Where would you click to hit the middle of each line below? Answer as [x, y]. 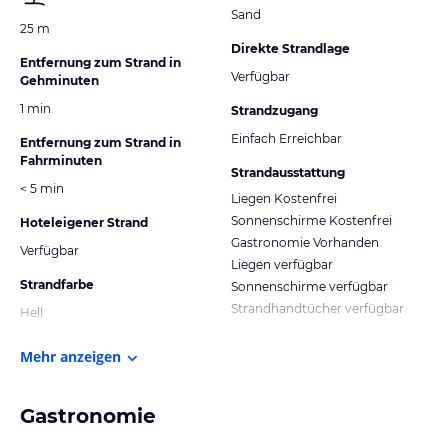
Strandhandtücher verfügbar [317, 308]
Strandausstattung [288, 172]
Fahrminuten [61, 160]
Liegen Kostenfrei [284, 198]
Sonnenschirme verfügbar [309, 286]
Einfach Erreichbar [286, 138]
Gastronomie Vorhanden [305, 242]
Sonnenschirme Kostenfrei [311, 220]
